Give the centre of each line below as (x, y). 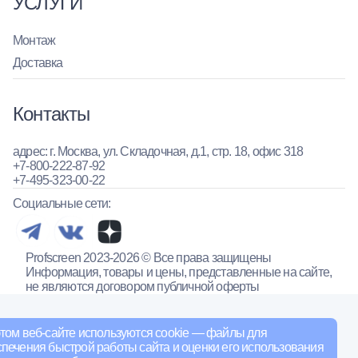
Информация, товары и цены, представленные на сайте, (179, 272)
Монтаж (34, 40)
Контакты (52, 113)
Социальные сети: (62, 203)
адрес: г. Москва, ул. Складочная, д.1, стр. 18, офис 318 (158, 151)
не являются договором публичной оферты (143, 287)
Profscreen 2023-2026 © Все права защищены (149, 258)
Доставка (38, 62)
